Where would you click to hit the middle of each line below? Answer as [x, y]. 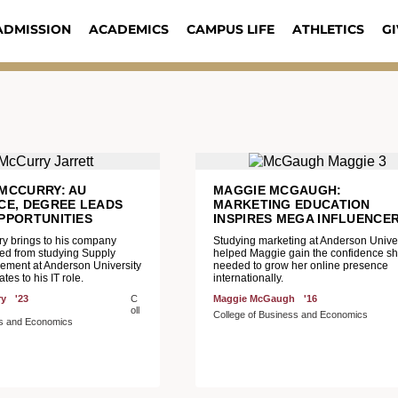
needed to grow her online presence [301, 266]
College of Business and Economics [291, 314]
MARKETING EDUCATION [292, 204]
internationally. [248, 278]
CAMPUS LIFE [230, 29]
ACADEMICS [128, 29]
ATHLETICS [328, 29]
